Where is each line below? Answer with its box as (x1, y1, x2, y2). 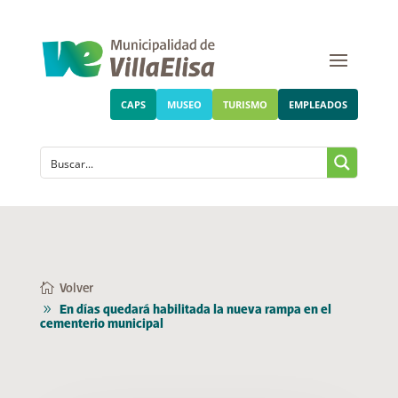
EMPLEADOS (289, 98, 348, 112)
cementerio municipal (39, 317, 163, 332)
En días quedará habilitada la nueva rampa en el (59, 303, 331, 318)
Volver (59, 282, 93, 297)
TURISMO (223, 98, 268, 112)
